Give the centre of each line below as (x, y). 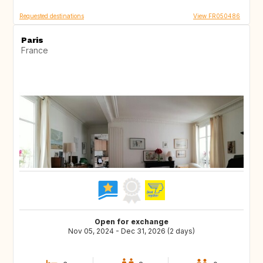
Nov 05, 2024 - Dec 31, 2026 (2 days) (131, 231)
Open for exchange (131, 221)
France (35, 50)
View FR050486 (217, 16)
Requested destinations (52, 16)
